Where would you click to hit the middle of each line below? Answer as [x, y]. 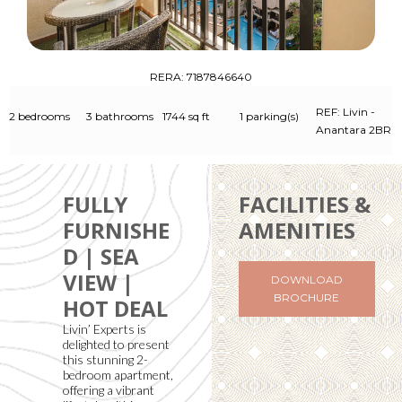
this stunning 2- [105, 360]
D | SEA [101, 257]
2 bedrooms [39, 116]
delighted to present [116, 345]
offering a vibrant [109, 390]
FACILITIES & [304, 205]
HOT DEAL [115, 309]
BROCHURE [307, 298]
